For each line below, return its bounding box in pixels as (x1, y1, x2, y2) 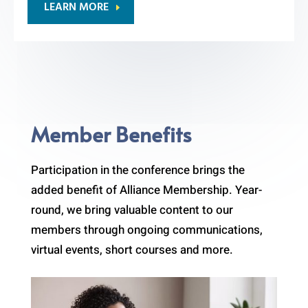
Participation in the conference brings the (30, 161, 245, 179)
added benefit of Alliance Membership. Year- (30, 181, 262, 199)
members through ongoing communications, (30, 221, 263, 239)
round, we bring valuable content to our (30, 201, 233, 219)
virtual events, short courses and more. (30, 241, 233, 258)
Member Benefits (30, 119, 192, 148)
